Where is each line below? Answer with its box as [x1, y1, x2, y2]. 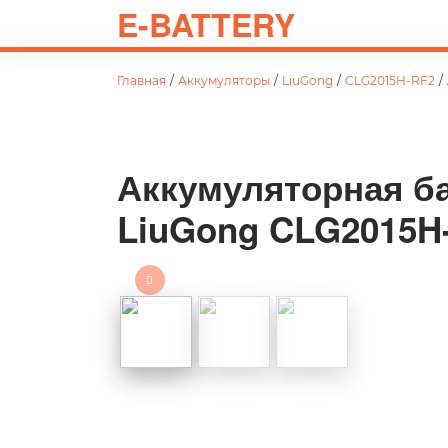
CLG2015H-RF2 [345, 73, 435, 88]
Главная [117, 73, 166, 88]
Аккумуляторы [178, 73, 270, 88]
